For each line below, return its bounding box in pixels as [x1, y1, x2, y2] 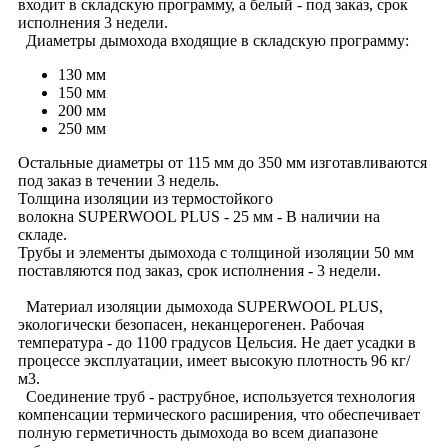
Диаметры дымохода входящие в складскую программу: [18, 32, 413, 50]
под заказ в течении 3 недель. [18, 172, 219, 190]
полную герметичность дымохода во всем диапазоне [18, 424, 378, 442]
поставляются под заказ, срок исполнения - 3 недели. [18, 262, 381, 280]
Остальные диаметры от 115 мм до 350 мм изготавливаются [18, 154, 427, 172]
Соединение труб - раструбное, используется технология [18, 388, 415, 406]
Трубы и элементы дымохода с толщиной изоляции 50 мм [18, 244, 414, 262]
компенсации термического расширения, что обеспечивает [18, 406, 420, 424]
